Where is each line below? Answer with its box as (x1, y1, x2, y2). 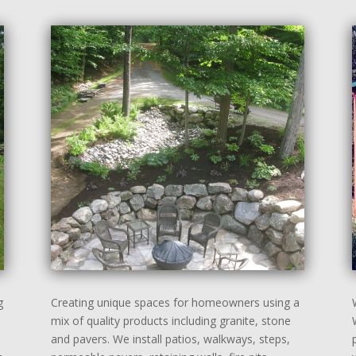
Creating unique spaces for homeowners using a (51, 295, 300, 311)
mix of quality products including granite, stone (51, 313, 292, 329)
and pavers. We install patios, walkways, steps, (51, 331, 291, 347)
